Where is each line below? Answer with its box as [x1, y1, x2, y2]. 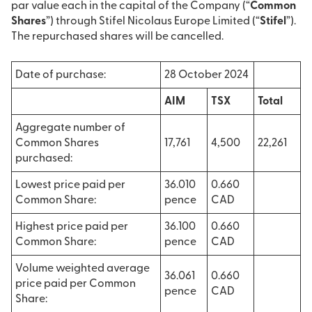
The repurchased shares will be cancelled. [11, 31, 224, 42]
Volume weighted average [15, 263, 150, 274]
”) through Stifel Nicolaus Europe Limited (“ [46, 16, 260, 27]
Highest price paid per [15, 221, 128, 233]
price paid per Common [15, 279, 136, 290]
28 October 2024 [164, 70, 249, 81]
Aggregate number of [15, 123, 125, 134]
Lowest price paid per [15, 180, 125, 191]
